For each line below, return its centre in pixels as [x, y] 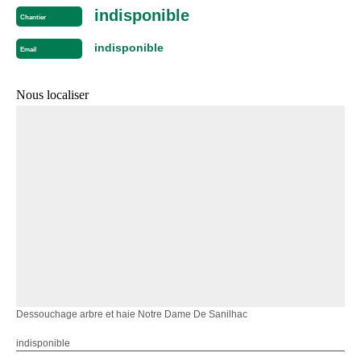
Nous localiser [52, 94]
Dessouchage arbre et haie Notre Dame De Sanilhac [132, 314]
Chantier [33, 18]
